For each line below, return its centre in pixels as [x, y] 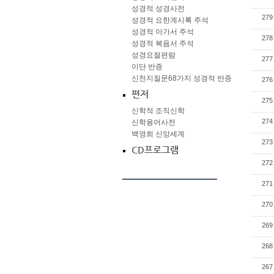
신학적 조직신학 [158, 111]
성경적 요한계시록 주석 [170, 20]
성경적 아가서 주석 [163, 32]
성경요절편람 [154, 55]
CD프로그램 [155, 150]
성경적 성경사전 [158, 9]
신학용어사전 [154, 122]
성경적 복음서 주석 [163, 43]
